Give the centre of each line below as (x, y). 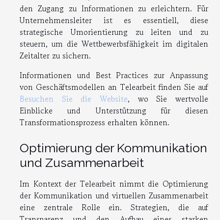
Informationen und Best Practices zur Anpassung (114, 75)
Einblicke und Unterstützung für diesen (114, 110)
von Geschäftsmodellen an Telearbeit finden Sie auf (114, 87)
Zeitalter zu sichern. (55, 55)
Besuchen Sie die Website (74, 98)
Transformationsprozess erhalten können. (95, 122)
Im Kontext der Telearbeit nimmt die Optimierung (114, 184)
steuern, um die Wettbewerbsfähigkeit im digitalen (114, 43)
